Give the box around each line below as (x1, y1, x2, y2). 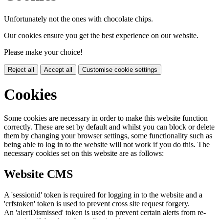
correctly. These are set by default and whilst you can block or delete (4, 123, 215, 131)
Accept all (44, 66, 72, 74)
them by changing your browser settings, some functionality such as (4, 131, 212, 140)
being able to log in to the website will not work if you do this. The (4, 140, 210, 149)
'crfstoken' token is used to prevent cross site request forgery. (4, 199, 190, 208)
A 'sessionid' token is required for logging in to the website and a (4, 191, 202, 199)
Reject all (8, 66, 34, 74)
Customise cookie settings (82, 66, 157, 74)
